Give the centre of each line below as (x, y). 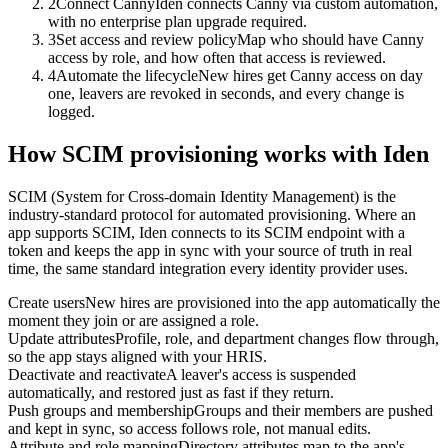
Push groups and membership (101, 411)
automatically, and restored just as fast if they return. (171, 393)
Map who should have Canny (330, 40)
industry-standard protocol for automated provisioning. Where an (212, 215)
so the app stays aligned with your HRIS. (137, 357)
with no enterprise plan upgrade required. (177, 22)
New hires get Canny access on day (310, 76)
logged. (71, 112)
